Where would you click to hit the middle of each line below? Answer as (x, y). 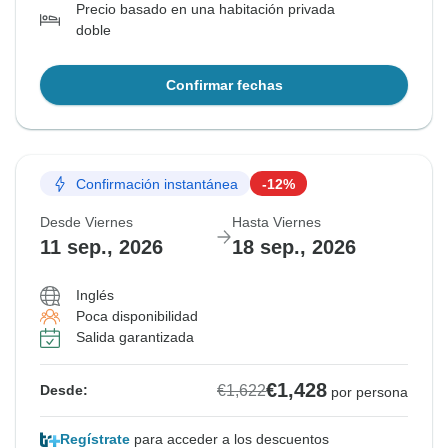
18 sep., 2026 (294, 247)
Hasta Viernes (276, 222)
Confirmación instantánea (157, 183)
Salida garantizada (135, 337)
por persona (369, 392)
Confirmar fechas (224, 85)
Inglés (95, 295)
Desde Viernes (86, 222)
